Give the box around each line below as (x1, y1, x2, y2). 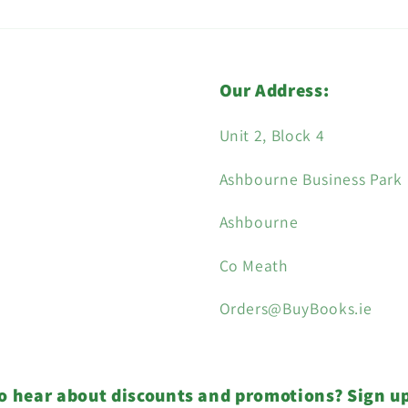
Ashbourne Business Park (219, 168, 403, 189)
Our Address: (219, 77, 330, 102)
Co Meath (219, 254, 289, 276)
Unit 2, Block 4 (219, 124, 325, 146)
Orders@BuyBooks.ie (219, 298, 372, 320)
